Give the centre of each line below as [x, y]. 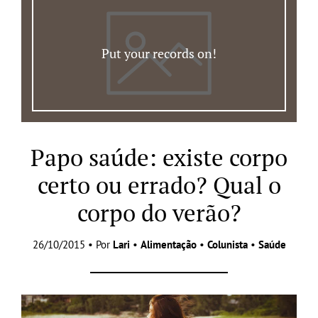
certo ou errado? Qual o [159, 185]
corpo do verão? [159, 212]
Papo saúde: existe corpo [159, 157]
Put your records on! [159, 53]
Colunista [227, 244]
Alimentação [168, 244]
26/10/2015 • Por [72, 244]
